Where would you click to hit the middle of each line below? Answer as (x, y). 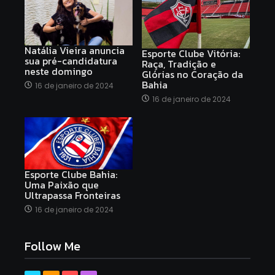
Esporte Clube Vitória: (191, 54)
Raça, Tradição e (179, 64)
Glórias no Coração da (192, 75)
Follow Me (52, 246)
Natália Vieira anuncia (75, 50)
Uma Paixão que (62, 185)
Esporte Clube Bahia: (71, 175)
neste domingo (59, 71)
